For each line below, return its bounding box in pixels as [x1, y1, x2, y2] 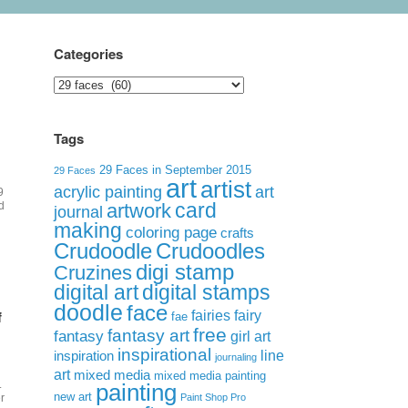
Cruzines [54, 261, 133, 284]
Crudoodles [156, 240, 266, 263]
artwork [107, 199, 172, 222]
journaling [215, 352, 258, 362]
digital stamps [142, 280, 271, 304]
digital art [54, 280, 139, 304]
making [54, 219, 123, 242]
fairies [191, 307, 231, 323]
